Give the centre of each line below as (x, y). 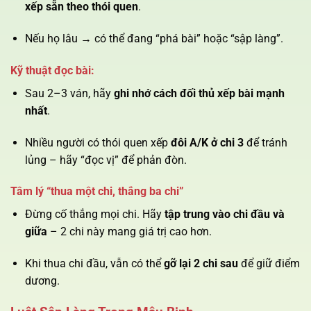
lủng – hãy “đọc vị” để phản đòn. (106, 160)
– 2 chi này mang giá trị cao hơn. (129, 232)
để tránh (265, 142)
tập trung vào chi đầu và (224, 215)
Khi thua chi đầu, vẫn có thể (94, 264)
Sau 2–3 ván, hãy (69, 93)
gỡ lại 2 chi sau (201, 264)
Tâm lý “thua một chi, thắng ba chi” (97, 192)
